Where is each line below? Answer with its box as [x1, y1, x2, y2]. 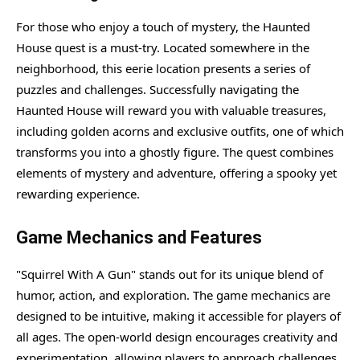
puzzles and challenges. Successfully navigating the [16, 80, 299, 97]
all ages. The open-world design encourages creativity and [16, 328, 337, 345]
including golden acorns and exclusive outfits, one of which [16, 122, 344, 139]
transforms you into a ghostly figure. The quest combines [16, 143, 333, 160]
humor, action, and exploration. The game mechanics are [16, 286, 330, 303]
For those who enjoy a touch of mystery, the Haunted [16, 18, 310, 35]
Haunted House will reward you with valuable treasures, [16, 101, 326, 118]
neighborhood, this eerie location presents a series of [16, 59, 310, 76]
